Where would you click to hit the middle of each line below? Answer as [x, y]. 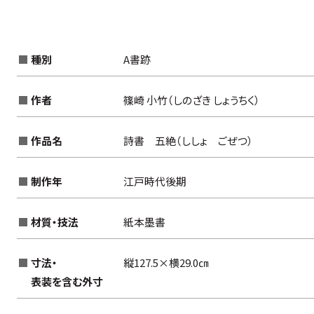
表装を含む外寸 [67, 282]
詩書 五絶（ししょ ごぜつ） [188, 141]
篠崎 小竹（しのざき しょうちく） [191, 100]
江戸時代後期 [155, 182]
